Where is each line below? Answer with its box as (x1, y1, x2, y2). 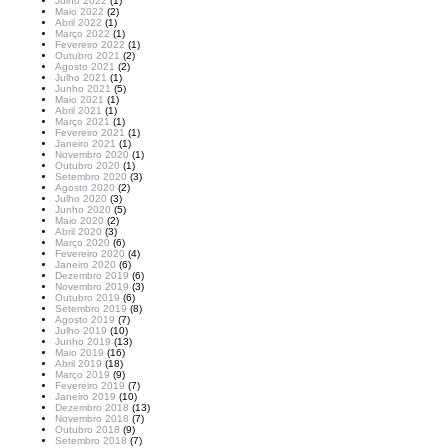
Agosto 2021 (55, 61, 115, 72)
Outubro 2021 (55, 50, 120, 61)
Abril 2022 (55, 17, 102, 28)
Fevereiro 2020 (55, 248, 125, 259)
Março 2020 (55, 237, 110, 248)
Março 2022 (55, 28, 110, 39)
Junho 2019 (55, 336, 111, 347)
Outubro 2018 (55, 424, 120, 435)
